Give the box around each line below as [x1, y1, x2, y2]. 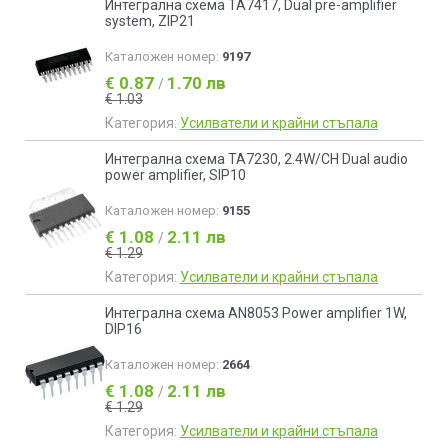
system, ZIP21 [105, 13, 195, 29]
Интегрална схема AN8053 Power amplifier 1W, [105, 305, 407, 321]
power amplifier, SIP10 [105, 167, 246, 183]
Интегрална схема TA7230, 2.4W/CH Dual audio [105, 151, 408, 167]
